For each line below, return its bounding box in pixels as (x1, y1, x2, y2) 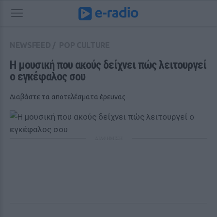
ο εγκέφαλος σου (10, 70, 85, 83)
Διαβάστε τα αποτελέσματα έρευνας (10, 93, 125, 101)
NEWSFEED (10, 41, 51, 49)
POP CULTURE (59, 41, 110, 49)
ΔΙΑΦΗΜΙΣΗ (94, 135, 123, 141)
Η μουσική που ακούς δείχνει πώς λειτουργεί (10, 58, 206, 72)
